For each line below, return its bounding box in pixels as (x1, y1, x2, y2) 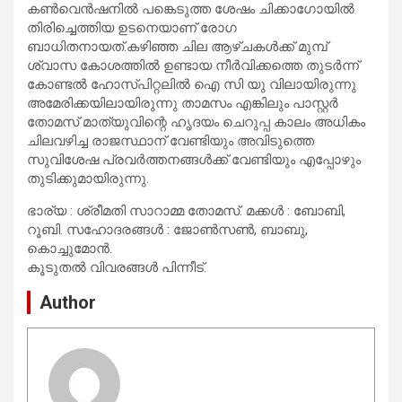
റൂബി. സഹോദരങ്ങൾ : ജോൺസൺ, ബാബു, (27, 221, 308, 238)
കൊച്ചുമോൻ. (27, 240, 112, 257)
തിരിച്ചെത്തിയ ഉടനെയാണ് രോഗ (27, 19, 237, 36)
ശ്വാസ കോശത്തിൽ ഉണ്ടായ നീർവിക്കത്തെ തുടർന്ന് (27, 57, 359, 74)
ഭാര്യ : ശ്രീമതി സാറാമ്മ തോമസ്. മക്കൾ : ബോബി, (27, 202, 345, 219)
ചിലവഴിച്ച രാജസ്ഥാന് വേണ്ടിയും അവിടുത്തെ (27, 132, 314, 149)
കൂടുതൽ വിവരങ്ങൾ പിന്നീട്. (27, 258, 206, 275)
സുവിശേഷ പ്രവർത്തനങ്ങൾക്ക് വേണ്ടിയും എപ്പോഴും (27, 151, 361, 168)
